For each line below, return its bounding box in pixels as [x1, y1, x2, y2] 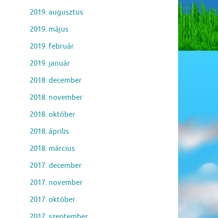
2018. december [30, 75, 82, 85]
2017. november [30, 178, 83, 187]
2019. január [30, 58, 70, 68]
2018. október [30, 109, 75, 119]
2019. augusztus [30, 7, 83, 17]
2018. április [30, 127, 69, 136]
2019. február [30, 41, 74, 51]
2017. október [30, 195, 75, 204]
